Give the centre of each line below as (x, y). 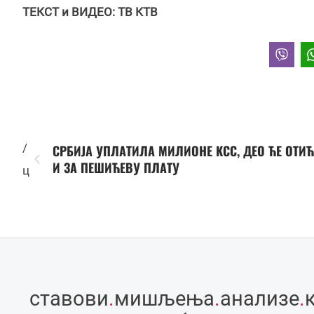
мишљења (164, 299)
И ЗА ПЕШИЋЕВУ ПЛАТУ (116, 168)
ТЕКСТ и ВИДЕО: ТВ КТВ (90, 12)
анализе (260, 299)
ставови (69, 299)
